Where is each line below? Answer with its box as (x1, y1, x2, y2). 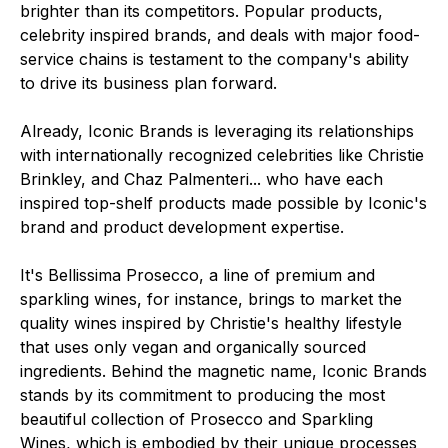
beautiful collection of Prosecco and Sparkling (20, 409, 373, 429)
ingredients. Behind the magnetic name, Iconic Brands (20, 361, 427, 381)
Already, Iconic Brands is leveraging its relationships (20, 121, 414, 141)
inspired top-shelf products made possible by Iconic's (20, 193, 427, 213)
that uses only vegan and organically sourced (20, 337, 366, 357)
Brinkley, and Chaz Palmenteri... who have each (20, 169, 383, 189)
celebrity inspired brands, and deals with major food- (20, 25, 420, 45)
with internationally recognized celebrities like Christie (20, 145, 424, 165)
